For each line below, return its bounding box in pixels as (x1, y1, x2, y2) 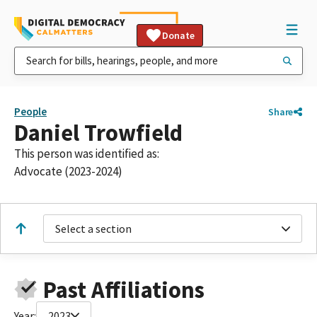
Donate (162, 29, 195, 42)
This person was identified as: (14, 146, 159, 161)
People (14, 105, 47, 118)
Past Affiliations (42, 275, 204, 304)
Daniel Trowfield (14, 118, 183, 147)
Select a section (55, 221, 132, 236)
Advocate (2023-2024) (14, 163, 122, 179)
